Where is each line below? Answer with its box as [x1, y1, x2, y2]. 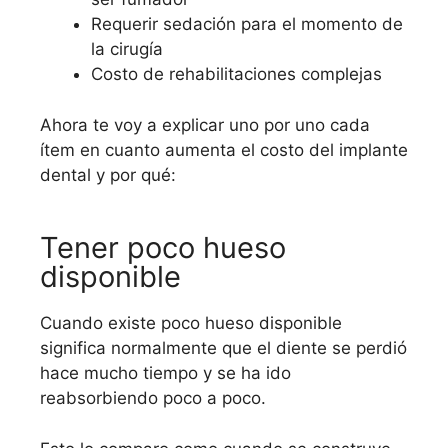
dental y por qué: [40, 164, 176, 185]
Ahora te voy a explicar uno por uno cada [40, 114, 370, 135]
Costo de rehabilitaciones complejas [91, 64, 382, 85]
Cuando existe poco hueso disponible [40, 313, 342, 334]
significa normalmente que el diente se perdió [40, 338, 407, 359]
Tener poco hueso [40, 230, 286, 266]
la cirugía [91, 39, 163, 60]
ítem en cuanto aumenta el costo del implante [40, 139, 408, 160]
